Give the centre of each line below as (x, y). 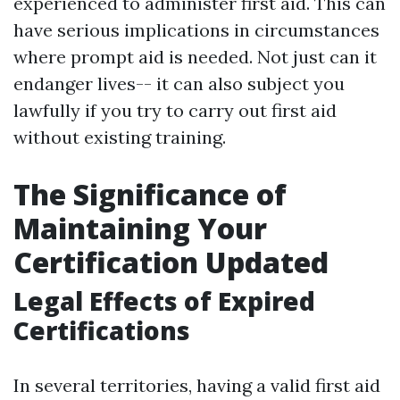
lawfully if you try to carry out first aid (175, 110)
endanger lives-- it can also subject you (179, 83)
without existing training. (120, 137)
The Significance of (150, 194)
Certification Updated (171, 262)
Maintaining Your (140, 228)
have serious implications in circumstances (196, 30)
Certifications (102, 330)
